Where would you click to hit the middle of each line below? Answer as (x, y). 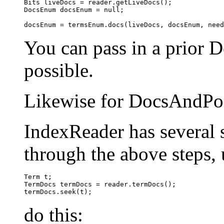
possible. (59, 70)
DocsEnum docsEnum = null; (74, 10)
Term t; (38, 177)
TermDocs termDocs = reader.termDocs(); (100, 184)
